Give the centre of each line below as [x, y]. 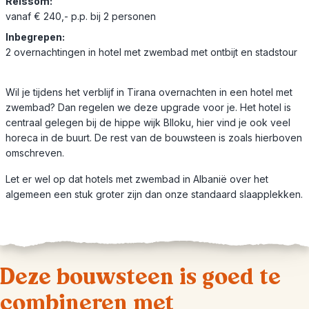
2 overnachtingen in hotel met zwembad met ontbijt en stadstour [151, 52]
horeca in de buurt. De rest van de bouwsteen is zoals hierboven [154, 137]
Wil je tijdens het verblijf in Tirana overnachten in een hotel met [149, 92]
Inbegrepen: [35, 37]
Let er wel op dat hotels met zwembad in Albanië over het [137, 179]
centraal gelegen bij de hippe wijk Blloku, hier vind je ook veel [148, 122]
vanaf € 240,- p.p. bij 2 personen [81, 16]
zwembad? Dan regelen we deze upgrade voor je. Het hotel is [148, 107]
